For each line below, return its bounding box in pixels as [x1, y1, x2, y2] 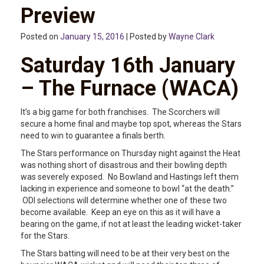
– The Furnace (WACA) [21, 76, 239, 101]
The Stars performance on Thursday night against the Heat [21, 148, 240, 159]
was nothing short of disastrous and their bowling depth [21, 160, 227, 170]
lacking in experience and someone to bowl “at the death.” [21, 184, 234, 194]
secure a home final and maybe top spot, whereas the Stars [21, 119, 242, 129]
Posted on [21, 32, 60, 42]
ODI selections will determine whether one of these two [21, 196, 227, 206]
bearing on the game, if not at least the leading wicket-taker [21, 219, 242, 229]
